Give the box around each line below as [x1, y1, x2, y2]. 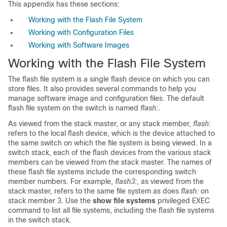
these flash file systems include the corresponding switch [8, 168, 196, 176]
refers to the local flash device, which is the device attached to [8, 129, 215, 137]
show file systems [93, 197, 156, 205]
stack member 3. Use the [8, 197, 93, 205]
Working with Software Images [28, 41, 129, 49]
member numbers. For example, [8, 177, 115, 185]
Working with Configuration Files [28, 28, 134, 36]
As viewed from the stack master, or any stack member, [8, 120, 193, 128]
